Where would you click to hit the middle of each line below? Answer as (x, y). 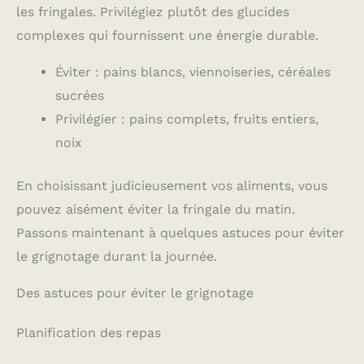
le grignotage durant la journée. (117, 257)
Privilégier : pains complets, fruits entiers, (187, 119)
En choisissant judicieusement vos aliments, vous (172, 186)
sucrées (80, 96)
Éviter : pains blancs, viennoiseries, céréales (193, 72)
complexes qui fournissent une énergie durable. (167, 36)
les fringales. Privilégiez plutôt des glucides (153, 12)
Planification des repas (89, 333)
